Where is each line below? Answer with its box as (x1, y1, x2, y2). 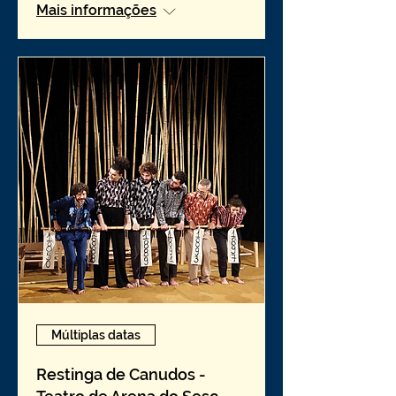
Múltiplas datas (51, 327, 141, 342)
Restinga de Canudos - (36, 365, 206, 384)
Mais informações (36, 2, 156, 19)
